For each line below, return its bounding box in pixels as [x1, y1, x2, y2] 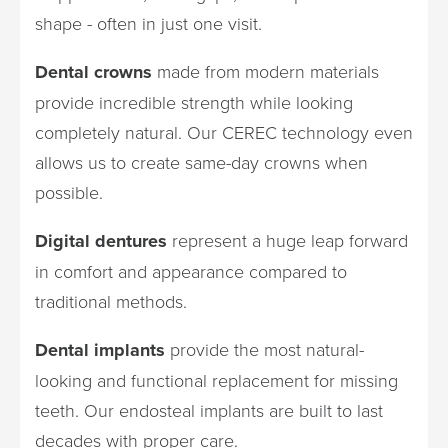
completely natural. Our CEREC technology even [35, 119, 413, 144]
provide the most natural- [165, 336, 364, 361]
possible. [35, 179, 103, 204]
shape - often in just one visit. [35, 10, 262, 35]
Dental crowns [35, 58, 152, 85]
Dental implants [35, 336, 165, 363]
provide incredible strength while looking [35, 89, 353, 114]
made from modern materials [152, 58, 379, 83]
